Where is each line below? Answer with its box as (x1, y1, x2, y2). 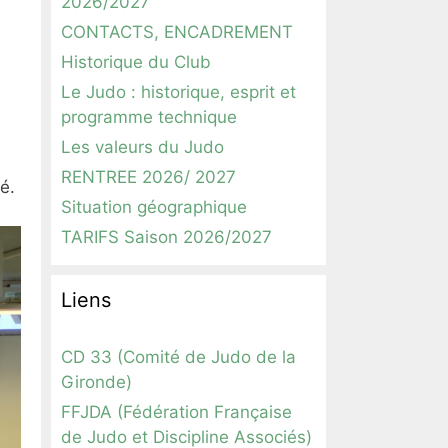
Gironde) (61, 372, 132, 392)
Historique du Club (61, 52, 211, 72)
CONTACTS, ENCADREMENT (61, 22, 293, 42)
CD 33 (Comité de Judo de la (61, 347, 296, 367)
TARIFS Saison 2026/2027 (61, 227, 272, 247)
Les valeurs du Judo (61, 137, 224, 157)
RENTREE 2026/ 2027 (61, 167, 236, 187)
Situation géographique (61, 197, 247, 217)
